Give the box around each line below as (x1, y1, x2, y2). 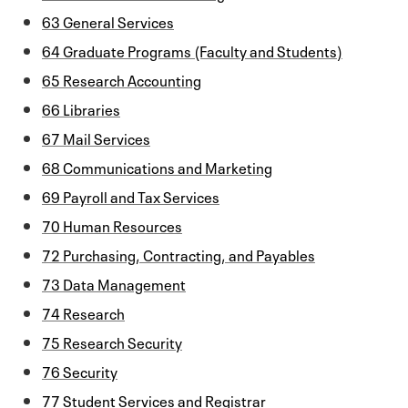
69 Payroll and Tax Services (42, 184, 219, 207)
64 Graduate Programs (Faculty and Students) (42, 38, 342, 61)
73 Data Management (42, 271, 186, 294)
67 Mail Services (42, 126, 150, 148)
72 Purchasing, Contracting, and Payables (42, 242, 315, 265)
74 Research (42, 301, 125, 323)
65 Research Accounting (42, 67, 201, 90)
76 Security (42, 359, 117, 382)
